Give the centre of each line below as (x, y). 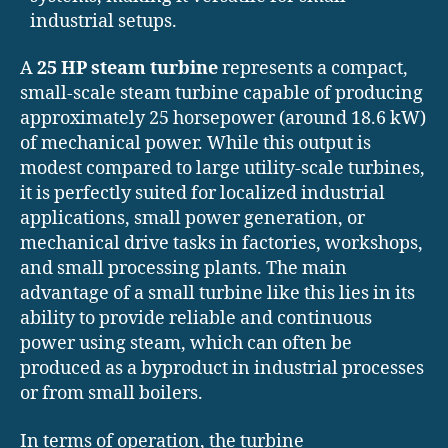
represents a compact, (313, 69)
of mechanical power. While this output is (195, 144)
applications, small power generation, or (192, 219)
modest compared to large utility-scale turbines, (222, 169)
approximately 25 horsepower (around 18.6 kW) (223, 119)
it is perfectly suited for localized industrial (202, 194)
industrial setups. (103, 21)
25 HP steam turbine (127, 69)
